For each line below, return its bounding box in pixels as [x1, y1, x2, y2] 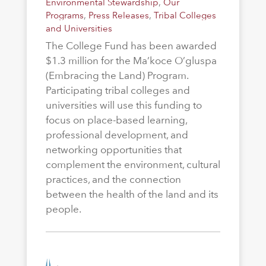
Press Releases [88, 9, 149, 21]
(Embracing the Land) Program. [45, 69, 188, 82]
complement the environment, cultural [45, 159, 220, 171]
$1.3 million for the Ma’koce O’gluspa [45, 55, 217, 67]
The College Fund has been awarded [45, 40, 217, 52]
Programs [45, 9, 84, 21]
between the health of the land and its [45, 188, 218, 201]
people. [45, 203, 81, 216]
